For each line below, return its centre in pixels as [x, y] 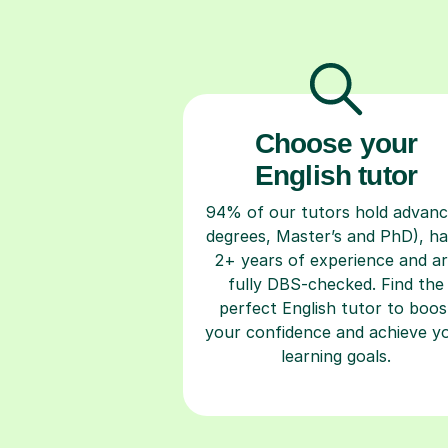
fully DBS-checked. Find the [336, 283]
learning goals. [336, 355]
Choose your [336, 143]
